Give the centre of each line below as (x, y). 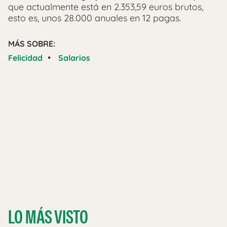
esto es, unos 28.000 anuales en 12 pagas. (94, 18)
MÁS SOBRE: (32, 43)
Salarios (74, 58)
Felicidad (25, 58)
